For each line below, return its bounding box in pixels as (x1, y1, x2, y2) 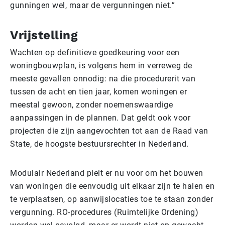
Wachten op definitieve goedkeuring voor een (10, 47, 180, 57)
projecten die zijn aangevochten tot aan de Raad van (10, 126, 208, 136)
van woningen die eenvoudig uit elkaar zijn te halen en (10, 181, 214, 191)
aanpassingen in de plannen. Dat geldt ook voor (10, 113, 190, 123)
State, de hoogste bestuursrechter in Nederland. (10, 139, 189, 149)
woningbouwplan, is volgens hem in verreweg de (10, 60, 192, 70)
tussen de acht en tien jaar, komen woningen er (10, 86, 187, 96)
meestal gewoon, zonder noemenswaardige (10, 99, 173, 109)
